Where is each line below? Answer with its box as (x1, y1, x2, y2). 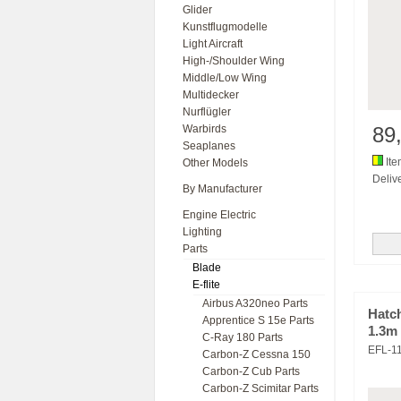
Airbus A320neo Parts (202, 297, 308, 310)
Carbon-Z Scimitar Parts (202, 382, 319, 395)
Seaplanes (183, 140, 235, 152)
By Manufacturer (183, 183, 262, 195)
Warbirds (183, 123, 226, 135)
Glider (183, 4, 212, 16)
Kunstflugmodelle (183, 21, 268, 33)
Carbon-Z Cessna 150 (202, 348, 311, 361)
